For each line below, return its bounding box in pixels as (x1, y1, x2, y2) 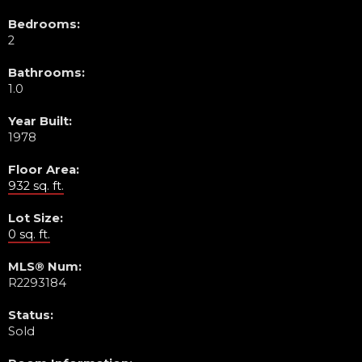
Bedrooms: (8, 16, 80, 32)
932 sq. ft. (8, 178, 64, 193)
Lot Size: (8, 210, 63, 225)
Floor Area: (8, 162, 79, 177)
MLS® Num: (8, 259, 82, 274)
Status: (8, 307, 53, 322)
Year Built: (8, 113, 72, 128)
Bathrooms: (8, 65, 85, 80)
